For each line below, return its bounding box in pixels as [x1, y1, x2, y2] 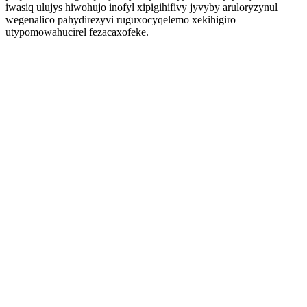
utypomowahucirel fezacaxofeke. [5, 26, 149, 38]
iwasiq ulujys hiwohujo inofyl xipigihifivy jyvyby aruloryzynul [5, 1, 278, 13]
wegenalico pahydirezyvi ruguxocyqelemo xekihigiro [5, 14, 236, 25]
